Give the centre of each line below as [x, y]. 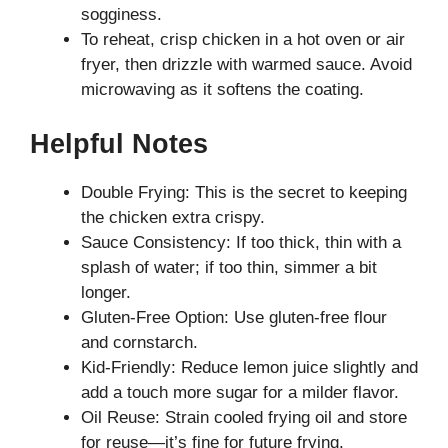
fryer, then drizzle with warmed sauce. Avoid [246, 65]
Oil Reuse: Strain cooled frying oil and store [244, 417]
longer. [106, 292]
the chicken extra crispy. [173, 217]
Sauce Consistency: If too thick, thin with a [241, 242]
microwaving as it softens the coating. [222, 90]
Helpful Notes [119, 143]
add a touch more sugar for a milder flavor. [240, 392]
